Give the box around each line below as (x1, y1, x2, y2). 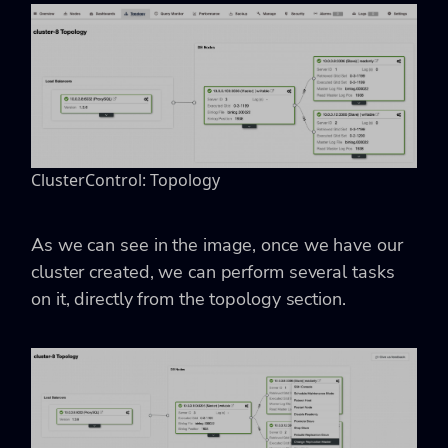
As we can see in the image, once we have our (31, 233, 403, 258)
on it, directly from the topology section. (31, 287, 346, 312)
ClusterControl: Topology (31, 169, 220, 192)
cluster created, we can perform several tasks (31, 260, 395, 285)
